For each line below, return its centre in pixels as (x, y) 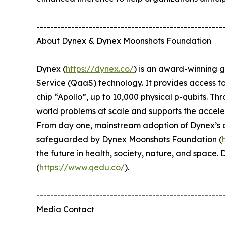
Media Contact (65, 209)
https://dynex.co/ (100, 69)
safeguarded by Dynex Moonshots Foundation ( (129, 139)
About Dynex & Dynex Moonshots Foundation (124, 40)
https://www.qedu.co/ (82, 167)
